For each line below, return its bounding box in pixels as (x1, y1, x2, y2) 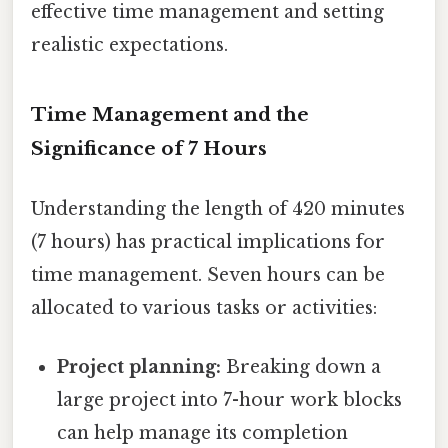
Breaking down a (221, 355, 382, 378)
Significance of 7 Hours (31, 137, 267, 161)
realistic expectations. (31, 33, 228, 56)
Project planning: (57, 355, 222, 378)
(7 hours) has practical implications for (31, 230, 385, 253)
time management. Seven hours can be (31, 263, 385, 286)
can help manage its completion (57, 421, 349, 444)
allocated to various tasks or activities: (31, 296, 377, 319)
